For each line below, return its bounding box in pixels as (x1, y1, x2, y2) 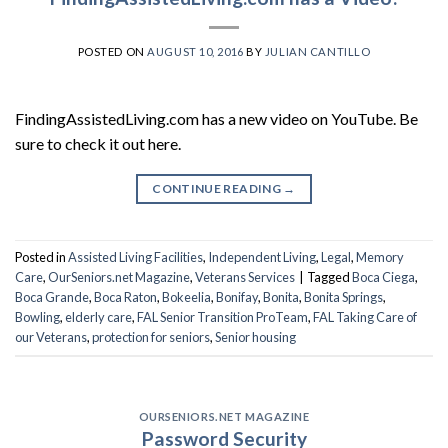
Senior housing (215, 329, 296, 346)
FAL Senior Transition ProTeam (137, 309, 308, 326)
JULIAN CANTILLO (264, 44, 371, 58)
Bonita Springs (304, 289, 383, 306)
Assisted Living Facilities (68, 249, 203, 266)
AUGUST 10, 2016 (147, 44, 244, 58)
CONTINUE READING (152, 180, 284, 196)
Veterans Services (195, 269, 295, 286)
